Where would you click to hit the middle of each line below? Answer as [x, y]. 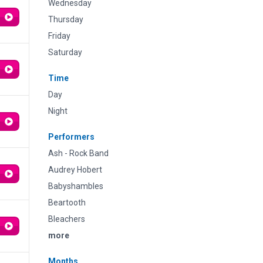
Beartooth [67, 203]
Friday [59, 36]
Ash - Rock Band [78, 153]
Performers [71, 137]
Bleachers [67, 219]
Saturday [65, 52]
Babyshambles [76, 186]
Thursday [66, 19]
